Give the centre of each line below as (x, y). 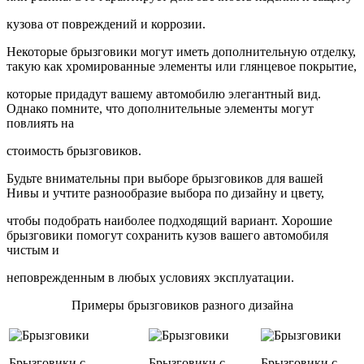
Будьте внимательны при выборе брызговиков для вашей (165, 179)
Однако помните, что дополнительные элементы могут (160, 109)
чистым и (33, 250)
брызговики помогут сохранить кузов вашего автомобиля (167, 236)
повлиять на (40, 123)
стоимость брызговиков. (74, 151)
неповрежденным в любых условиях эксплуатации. (150, 278)
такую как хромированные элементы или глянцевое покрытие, (182, 67)
